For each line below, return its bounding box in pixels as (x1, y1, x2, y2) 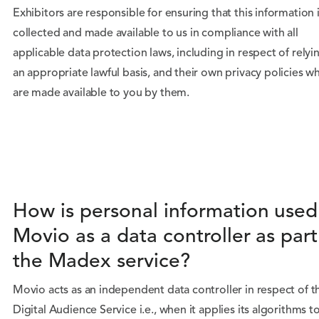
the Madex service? (13, 252, 190, 272)
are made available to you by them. (13, 88, 190, 99)
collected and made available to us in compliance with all (13, 28, 298, 39)
